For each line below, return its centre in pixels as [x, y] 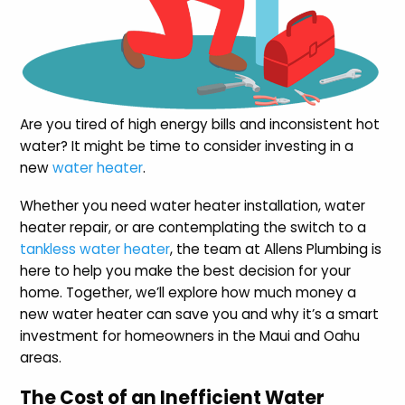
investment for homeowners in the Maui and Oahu [190, 335]
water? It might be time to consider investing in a [187, 146]
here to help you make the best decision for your [186, 270]
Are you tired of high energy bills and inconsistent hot [200, 124]
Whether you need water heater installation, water [193, 205]
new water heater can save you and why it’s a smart [200, 314]
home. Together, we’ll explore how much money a [188, 292]
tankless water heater [95, 249]
